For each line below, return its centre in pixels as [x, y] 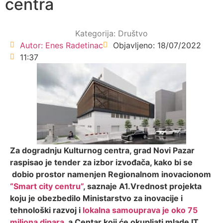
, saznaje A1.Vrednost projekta [142, 186]
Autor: [33, 45]
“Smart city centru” [47, 186]
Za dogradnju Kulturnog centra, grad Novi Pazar [102, 150]
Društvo [133, 33]
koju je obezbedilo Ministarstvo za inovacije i [96, 198]
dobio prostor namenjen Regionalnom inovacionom [111, 174]
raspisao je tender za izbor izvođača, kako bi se [101, 162]
